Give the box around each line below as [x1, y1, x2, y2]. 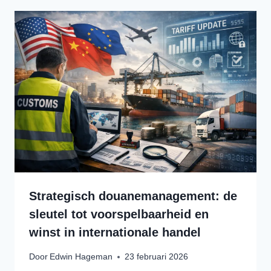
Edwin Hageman [50, 252, 113, 262]
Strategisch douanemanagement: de [29, 189, 237, 203]
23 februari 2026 [125, 252, 189, 262]
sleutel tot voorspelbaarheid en [29, 207, 209, 221]
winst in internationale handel [29, 226, 201, 240]
